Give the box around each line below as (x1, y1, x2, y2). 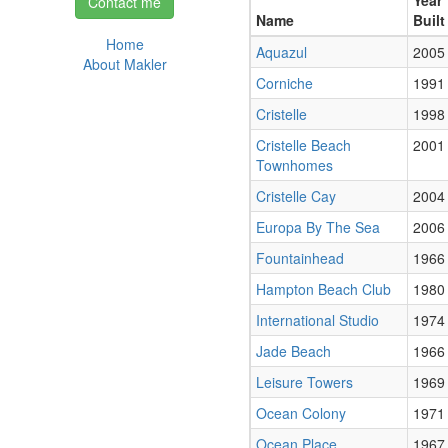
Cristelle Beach (256, 135, 351, 155)
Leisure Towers (256, 372, 353, 392)
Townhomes (256, 155, 333, 175)
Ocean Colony (256, 403, 346, 423)
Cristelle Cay (256, 186, 336, 206)
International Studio (256, 310, 379, 330)
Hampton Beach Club (256, 279, 391, 299)
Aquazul (256, 42, 307, 62)
